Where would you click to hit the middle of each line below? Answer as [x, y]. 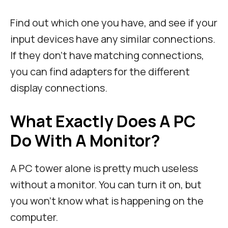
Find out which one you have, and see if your [114, 23]
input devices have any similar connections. [113, 39]
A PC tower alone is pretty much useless [104, 168]
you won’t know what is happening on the [107, 201]
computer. [34, 217]
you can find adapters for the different [100, 72]
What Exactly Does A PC [103, 121]
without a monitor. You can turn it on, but [106, 185]
